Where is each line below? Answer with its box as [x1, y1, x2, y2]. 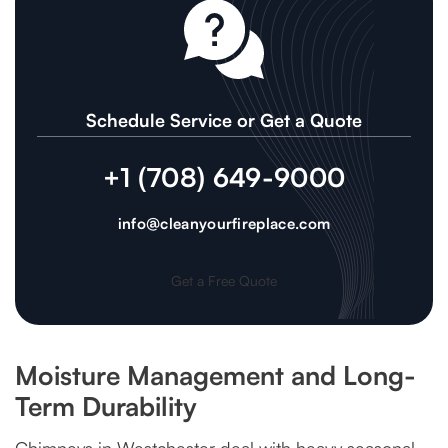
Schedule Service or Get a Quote [86, 108, 362, 131]
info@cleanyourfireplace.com [117, 214, 331, 234]
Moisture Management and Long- [15, 359, 416, 392]
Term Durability [15, 390, 197, 423]
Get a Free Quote [171, 272, 277, 290]
